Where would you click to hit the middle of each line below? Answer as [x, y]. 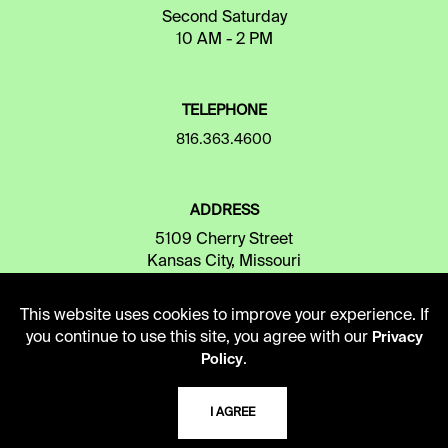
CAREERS [224, 428]
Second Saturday [224, 17]
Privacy [397, 338]
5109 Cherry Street [224, 239]
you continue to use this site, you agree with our [196, 338]
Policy [222, 360]
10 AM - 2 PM [224, 39]
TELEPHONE [224, 110]
